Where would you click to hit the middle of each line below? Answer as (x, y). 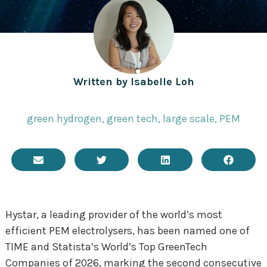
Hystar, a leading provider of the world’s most (114, 215)
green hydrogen (64, 119)
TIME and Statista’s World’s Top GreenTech (106, 247)
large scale (189, 119)
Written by (100, 81)
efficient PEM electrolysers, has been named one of (127, 231)
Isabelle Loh (161, 81)
